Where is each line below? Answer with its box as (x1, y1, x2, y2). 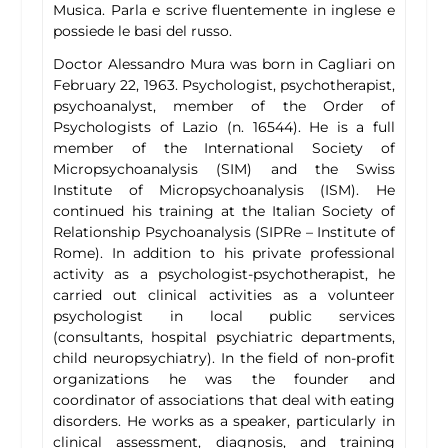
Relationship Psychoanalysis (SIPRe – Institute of (53, 223, 395, 242)
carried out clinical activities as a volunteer (53, 286, 395, 305)
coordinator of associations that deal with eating (53, 391, 395, 410)
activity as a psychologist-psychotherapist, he (53, 265, 395, 284)
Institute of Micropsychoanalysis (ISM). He (53, 181, 395, 200)
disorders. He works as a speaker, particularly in (53, 412, 395, 431)
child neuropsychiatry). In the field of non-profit (53, 349, 395, 368)
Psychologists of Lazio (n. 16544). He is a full (53, 118, 395, 137)
